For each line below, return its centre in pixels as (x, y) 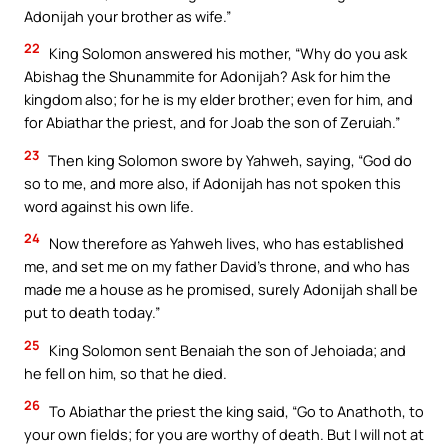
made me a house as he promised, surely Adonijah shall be (221, 289)
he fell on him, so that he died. (125, 373)
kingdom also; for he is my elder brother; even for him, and (218, 99)
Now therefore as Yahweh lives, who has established (225, 243)
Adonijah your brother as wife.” (127, 15)
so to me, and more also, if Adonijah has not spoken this (212, 182)
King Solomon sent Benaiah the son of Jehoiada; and (226, 350)
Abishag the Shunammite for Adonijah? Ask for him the (207, 76)
